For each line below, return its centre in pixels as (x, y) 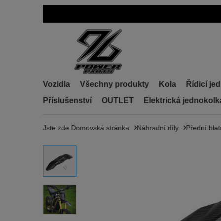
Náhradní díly (158, 128)
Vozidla (56, 84)
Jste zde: (57, 128)
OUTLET (118, 100)
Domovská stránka (100, 128)
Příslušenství (67, 100)
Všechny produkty (114, 84)
